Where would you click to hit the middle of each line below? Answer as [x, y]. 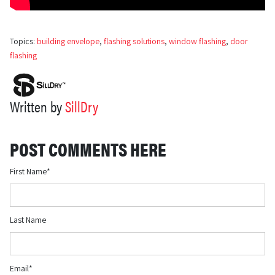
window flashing [197, 41]
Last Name [28, 219]
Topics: [23, 41]
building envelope [68, 41]
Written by [37, 106]
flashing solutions [134, 41]
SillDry [82, 106]
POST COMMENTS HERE [88, 149]
